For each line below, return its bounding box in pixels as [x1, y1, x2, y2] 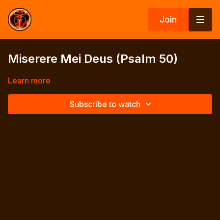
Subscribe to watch [70, 99, 140, 109]
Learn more [8, 76, 51, 85]
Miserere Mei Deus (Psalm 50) [8, 52, 178, 66]
